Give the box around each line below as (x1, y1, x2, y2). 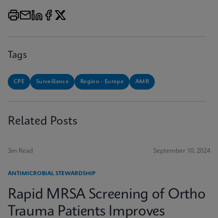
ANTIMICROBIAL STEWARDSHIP (8, 171, 95, 177)
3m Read (8, 148, 33, 154)
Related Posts (8, 116, 77, 127)
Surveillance (36, 79, 69, 85)
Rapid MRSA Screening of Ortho (8, 188, 206, 202)
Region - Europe (80, 79, 124, 85)
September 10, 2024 (153, 148, 210, 154)
